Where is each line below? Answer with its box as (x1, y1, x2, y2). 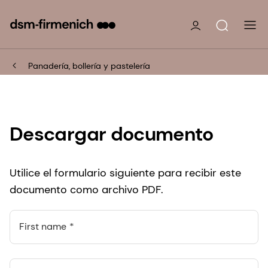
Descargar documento (10, 121, 214, 147)
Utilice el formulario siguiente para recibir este (10, 165, 241, 180)
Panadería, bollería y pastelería (28, 60, 150, 71)
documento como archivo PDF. (10, 182, 163, 197)
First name (19, 220, 66, 233)
